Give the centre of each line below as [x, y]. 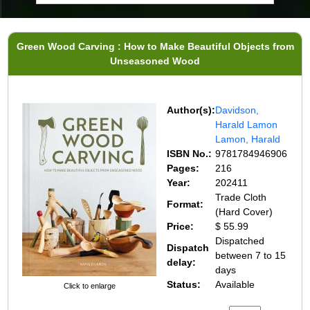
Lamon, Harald [248, 139]
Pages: [183, 168]
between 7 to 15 [251, 255]
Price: [181, 226]
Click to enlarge [89, 285]
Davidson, [237, 110]
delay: [182, 262]
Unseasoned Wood [155, 61]
